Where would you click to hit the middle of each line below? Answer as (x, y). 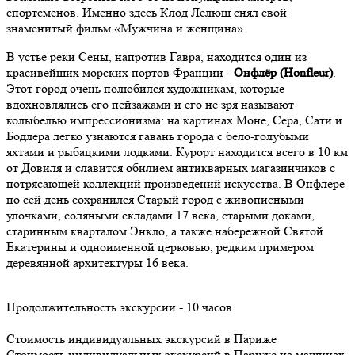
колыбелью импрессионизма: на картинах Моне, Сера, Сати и (174, 120)
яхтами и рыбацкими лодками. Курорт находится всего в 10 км (177, 151)
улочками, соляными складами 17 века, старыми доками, (160, 215)
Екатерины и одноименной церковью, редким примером (160, 246)
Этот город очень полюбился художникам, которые (145, 88)
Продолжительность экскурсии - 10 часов (119, 307)
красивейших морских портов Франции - (120, 72)
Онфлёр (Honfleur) (283, 72)
